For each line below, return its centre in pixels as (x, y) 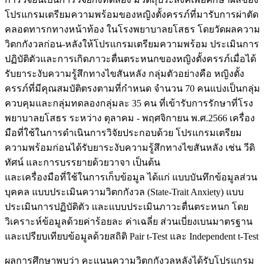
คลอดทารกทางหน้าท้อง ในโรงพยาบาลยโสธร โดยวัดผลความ (132, 30)
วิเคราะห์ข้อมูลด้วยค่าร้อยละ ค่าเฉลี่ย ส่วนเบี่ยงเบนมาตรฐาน (129, 222)
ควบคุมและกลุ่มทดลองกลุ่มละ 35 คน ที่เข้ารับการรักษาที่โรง (129, 104)
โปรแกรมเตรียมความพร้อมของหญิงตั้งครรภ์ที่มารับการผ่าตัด (132, 15)
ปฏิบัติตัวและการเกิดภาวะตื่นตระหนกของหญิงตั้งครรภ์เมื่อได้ (130, 59)
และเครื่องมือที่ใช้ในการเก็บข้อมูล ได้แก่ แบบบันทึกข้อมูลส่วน (131, 177)
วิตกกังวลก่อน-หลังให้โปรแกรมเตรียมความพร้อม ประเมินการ (132, 44)
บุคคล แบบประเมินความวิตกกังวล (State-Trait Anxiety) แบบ (124, 192)
